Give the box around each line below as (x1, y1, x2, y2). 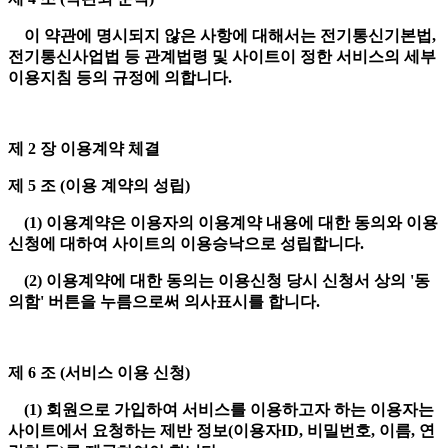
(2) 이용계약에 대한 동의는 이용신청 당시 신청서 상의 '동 (8, 272, 430, 290)
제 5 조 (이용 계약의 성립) (8, 177, 194, 195)
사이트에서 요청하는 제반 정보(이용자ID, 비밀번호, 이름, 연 (8, 422, 435, 440)
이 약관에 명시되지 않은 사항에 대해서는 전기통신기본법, (8, 27, 436, 45)
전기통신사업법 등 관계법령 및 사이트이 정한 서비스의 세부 (8, 48, 436, 66)
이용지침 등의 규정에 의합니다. (8, 69, 236, 87)
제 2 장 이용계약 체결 (8, 140, 164, 158)
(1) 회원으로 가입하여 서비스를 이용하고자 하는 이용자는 (8, 401, 434, 419)
